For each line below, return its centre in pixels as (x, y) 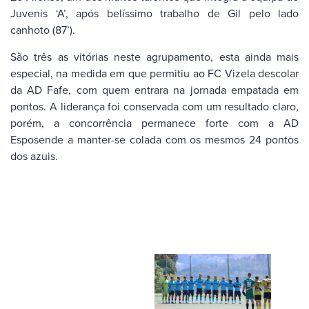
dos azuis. (34, 156)
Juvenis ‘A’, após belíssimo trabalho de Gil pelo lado (154, 13)
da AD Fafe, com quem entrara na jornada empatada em (154, 89)
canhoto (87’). (43, 30)
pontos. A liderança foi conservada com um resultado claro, (154, 106)
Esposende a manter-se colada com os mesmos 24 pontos (154, 139)
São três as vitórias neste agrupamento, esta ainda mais (154, 56)
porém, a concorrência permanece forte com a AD (154, 122)
